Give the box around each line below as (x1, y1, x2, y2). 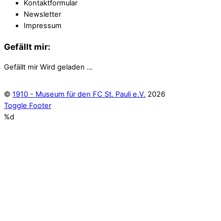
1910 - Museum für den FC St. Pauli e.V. (12, 89, 146, 99)
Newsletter (24, 9, 61, 19)
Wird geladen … (40, 62, 93, 72)
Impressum (24, 21, 62, 30)
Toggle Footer (4, 101, 51, 110)
